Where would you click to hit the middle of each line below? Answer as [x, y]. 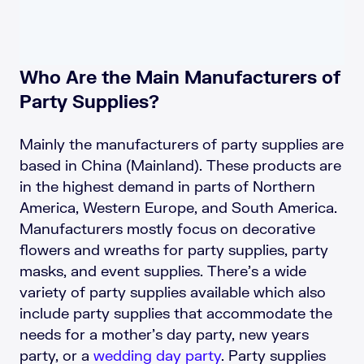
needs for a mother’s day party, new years [164, 334]
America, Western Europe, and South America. [178, 207]
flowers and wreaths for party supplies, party [174, 249]
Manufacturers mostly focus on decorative [167, 228]
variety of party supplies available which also [173, 291]
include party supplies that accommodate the [176, 312]
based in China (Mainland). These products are [180, 165]
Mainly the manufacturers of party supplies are [182, 143]
